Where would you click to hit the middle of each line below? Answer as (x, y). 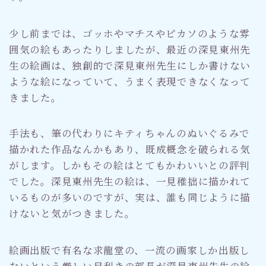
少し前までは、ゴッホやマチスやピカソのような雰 (130, 33)
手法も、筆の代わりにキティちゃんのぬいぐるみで (130, 133)
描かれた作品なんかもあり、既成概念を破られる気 (130, 149)
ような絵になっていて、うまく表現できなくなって (130, 81)
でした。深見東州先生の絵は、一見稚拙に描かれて (130, 181)
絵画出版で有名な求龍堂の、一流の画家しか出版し (130, 250)
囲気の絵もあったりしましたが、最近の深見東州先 (130, 49)
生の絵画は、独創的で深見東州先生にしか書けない (130, 65)
